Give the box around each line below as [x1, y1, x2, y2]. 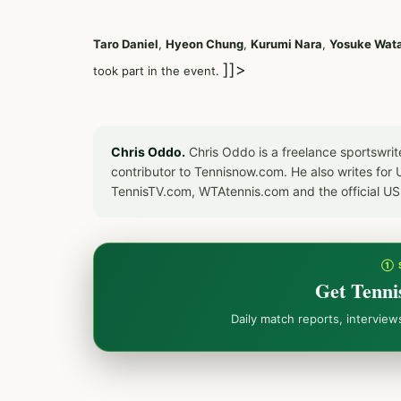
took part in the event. [93, 64, 223, 79]
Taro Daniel [93, 37, 158, 52]
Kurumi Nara [251, 37, 322, 52]
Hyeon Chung [166, 37, 243, 52]
